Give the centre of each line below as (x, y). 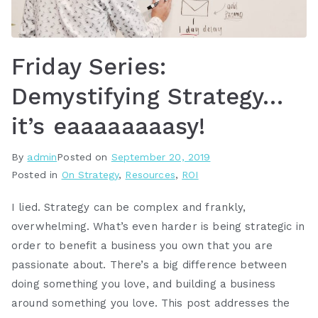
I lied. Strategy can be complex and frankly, (129, 207)
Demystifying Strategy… (148, 96)
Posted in (37, 174)
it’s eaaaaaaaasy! (109, 126)
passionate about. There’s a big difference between (149, 264)
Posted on (84, 157)
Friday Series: (89, 66)
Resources (150, 174)
